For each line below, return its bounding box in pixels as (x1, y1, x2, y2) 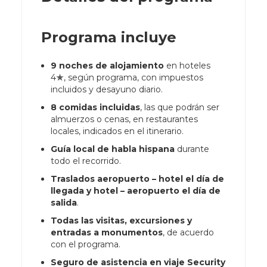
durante (174, 144, 209, 155)
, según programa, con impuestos (63, 72, 203, 83)
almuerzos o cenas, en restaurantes (50, 114, 198, 125)
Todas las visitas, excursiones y (50, 215, 192, 226)
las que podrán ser (144, 102, 219, 113)
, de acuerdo (162, 227, 214, 238)
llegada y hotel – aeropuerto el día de (50, 185, 221, 197)
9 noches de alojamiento (50, 60, 164, 72)
